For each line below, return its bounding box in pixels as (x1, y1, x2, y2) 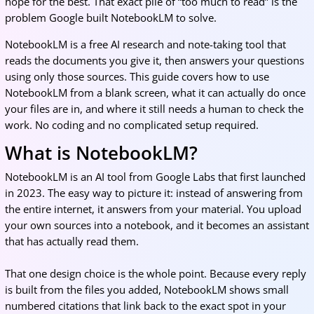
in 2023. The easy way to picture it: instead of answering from (4, 186, 303, 200)
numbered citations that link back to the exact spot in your (4, 299, 286, 313)
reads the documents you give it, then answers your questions (4, 53, 304, 67)
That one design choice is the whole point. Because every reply (4, 266, 306, 280)
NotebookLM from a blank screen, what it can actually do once (4, 86, 306, 100)
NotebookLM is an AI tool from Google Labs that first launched (4, 170, 306, 184)
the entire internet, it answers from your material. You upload (4, 202, 301, 216)
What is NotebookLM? (4, 140, 198, 165)
